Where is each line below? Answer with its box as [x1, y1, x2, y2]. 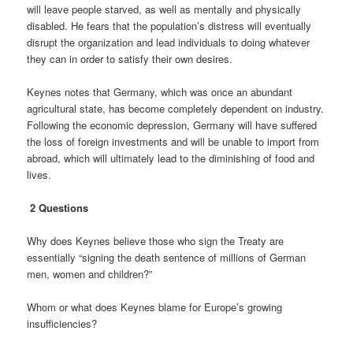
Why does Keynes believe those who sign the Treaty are [27, 232, 284, 248]
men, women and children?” [27, 266, 153, 281]
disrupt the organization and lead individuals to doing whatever [27, 34, 310, 50]
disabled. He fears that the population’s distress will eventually [27, 17, 312, 33]
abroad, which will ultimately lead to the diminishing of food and [27, 150, 315, 165]
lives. [27, 166, 52, 182]
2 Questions [27, 199, 89, 215]
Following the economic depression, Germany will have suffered [27, 117, 318, 132]
